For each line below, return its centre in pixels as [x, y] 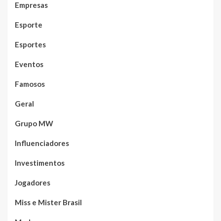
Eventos [29, 64]
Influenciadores [42, 143]
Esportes [30, 44]
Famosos [30, 84]
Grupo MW [34, 123]
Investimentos [40, 163]
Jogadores [33, 182]
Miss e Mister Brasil [48, 202]
